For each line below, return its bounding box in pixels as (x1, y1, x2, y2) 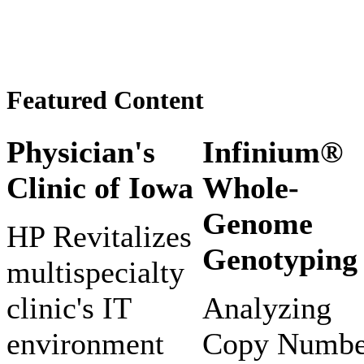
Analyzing (202, 290, 331, 325)
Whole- (202, 170, 299, 205)
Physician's (6, 134, 155, 169)
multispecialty (6, 254, 184, 289)
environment (6, 326, 164, 361)
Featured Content (6, 85, 204, 115)
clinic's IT (6, 290, 131, 325)
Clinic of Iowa (6, 170, 193, 205)
